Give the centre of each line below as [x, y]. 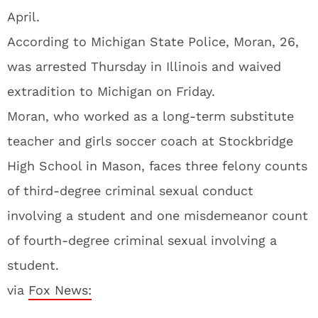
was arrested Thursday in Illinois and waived [144, 66]
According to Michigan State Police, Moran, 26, [153, 42]
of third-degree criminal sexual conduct [130, 191]
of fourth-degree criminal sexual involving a [142, 240]
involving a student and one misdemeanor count [158, 215]
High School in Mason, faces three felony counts [157, 166]
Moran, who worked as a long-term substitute [150, 116]
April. [23, 17]
